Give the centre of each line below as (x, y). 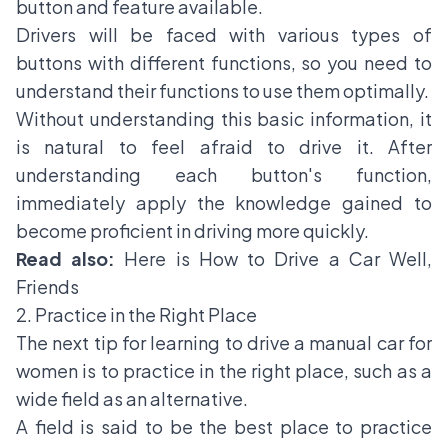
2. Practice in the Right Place (138, 315)
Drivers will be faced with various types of (224, 35)
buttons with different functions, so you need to (224, 63)
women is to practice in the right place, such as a (224, 371)
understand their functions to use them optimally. (224, 91)
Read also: (66, 259)
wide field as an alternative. (133, 399)
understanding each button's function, (224, 175)
